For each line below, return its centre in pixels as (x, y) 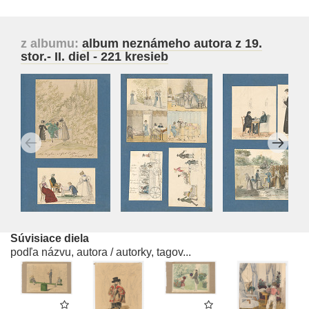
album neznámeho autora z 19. (172, 44)
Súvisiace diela (50, 239)
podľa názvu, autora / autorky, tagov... (101, 252)
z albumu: (51, 44)
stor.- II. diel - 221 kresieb (94, 57)
